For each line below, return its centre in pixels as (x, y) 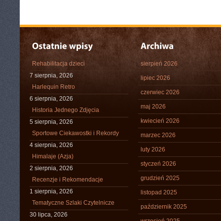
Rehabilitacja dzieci (58, 64)
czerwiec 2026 (160, 92)
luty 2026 (153, 149)
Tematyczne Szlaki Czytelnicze (73, 203)
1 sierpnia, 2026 (51, 191)
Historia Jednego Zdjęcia (66, 110)
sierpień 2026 (159, 64)
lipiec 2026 (155, 78)
